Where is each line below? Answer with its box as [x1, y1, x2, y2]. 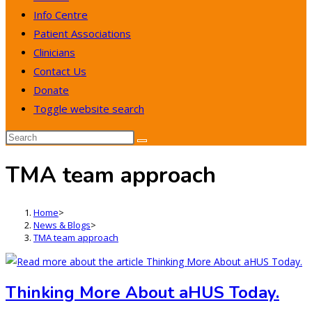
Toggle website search [33, 102, 144, 116]
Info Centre [33, 8, 88, 22]
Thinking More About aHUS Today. [6, 281, 279, 304]
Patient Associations [33, 26, 131, 40]
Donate [33, 83, 69, 97]
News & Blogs [33, 218, 91, 231]
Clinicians [33, 45, 75, 59]
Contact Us [33, 64, 86, 78]
